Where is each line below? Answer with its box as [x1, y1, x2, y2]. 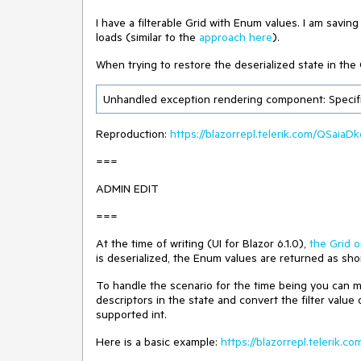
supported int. [96, 307, 167, 322]
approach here [199, 30, 272, 44]
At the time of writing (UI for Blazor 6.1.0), [96, 236, 309, 251]
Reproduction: [96, 127, 170, 141]
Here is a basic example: [96, 334, 221, 349]
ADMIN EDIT [96, 181, 159, 196]
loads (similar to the [96, 30, 199, 44]
